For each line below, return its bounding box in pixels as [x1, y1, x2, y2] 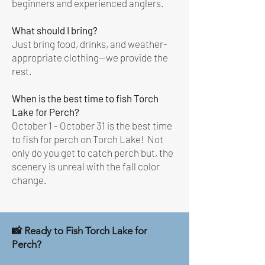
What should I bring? [12, 24, 98, 36]
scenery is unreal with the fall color [12, 160, 160, 172]
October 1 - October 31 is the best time [12, 119, 172, 131]
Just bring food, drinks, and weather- [12, 38, 167, 50]
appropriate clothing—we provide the [12, 51, 168, 63]
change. [12, 174, 47, 186]
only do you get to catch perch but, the [12, 147, 173, 159]
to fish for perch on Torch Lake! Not [12, 133, 163, 145]
